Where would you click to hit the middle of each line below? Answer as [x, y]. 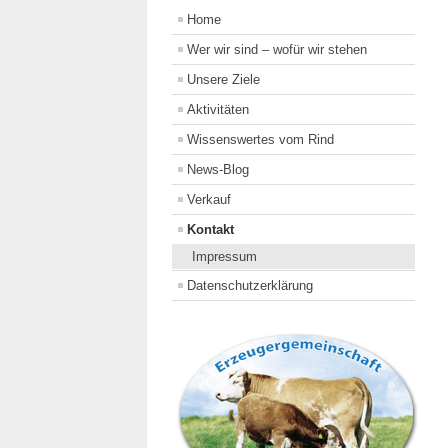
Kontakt [210, 230]
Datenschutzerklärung [250, 286]
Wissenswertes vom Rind [260, 140]
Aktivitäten [218, 110]
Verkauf [209, 200]
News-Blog [218, 170]
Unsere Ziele [223, 80]
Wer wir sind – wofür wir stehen [277, 50]
